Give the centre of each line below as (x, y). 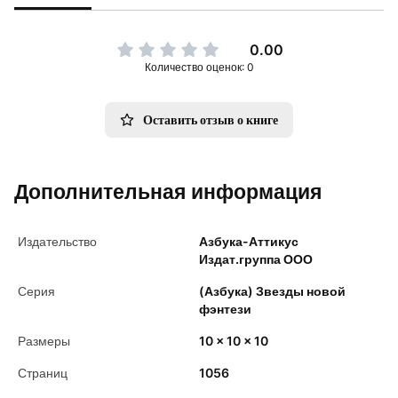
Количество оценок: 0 (199, 68)
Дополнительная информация (168, 192)
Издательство (57, 242)
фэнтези (225, 309)
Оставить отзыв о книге (211, 120)
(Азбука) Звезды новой (272, 291)
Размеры (44, 341)
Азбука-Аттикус (249, 242)
